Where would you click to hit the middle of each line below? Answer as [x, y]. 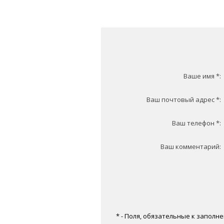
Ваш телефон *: [196, 123]
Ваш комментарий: [191, 146]
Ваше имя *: [202, 76]
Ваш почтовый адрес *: [184, 99]
